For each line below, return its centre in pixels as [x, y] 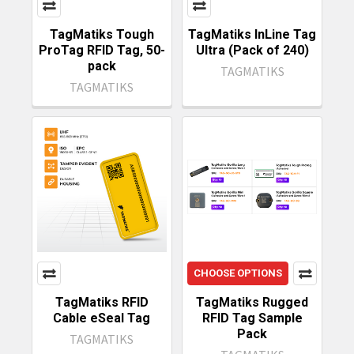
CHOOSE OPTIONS [238, 273]
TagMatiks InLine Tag [252, 35]
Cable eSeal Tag [102, 318]
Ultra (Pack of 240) [252, 51]
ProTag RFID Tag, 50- [102, 51]
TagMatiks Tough [102, 35]
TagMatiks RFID [102, 302]
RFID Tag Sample [252, 318]
